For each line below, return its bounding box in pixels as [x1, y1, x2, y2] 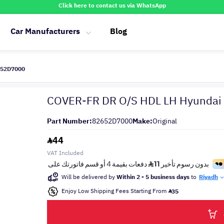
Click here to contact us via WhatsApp [58, 1, 166, 10]
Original [152, 116, 177, 126]
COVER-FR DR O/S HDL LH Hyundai [47, 92, 221, 109]
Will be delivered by [61, 172, 116, 181]
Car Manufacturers [10, 25, 80, 37]
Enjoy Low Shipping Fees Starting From [61, 186, 168, 195]
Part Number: [47, 116, 92, 126]
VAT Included [47, 148, 83, 157]
